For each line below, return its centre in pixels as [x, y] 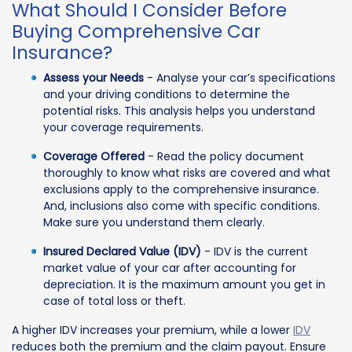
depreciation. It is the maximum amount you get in [184, 285]
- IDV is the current [255, 252]
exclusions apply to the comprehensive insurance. [181, 190]
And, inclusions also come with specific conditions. [181, 206]
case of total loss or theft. [114, 301]
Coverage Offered [94, 157]
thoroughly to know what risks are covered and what [187, 173]
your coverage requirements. [123, 128]
